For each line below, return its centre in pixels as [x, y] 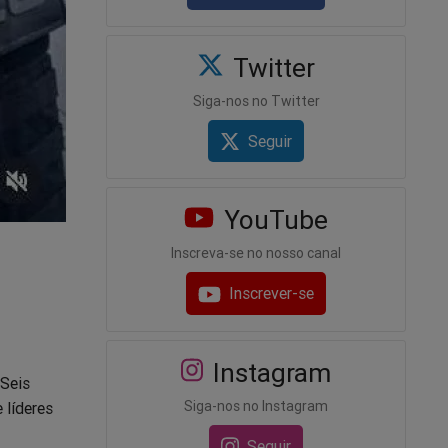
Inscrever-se [272, 293]
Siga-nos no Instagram [256, 405]
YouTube [272, 220]
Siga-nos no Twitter [256, 101]
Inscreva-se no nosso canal [256, 253]
